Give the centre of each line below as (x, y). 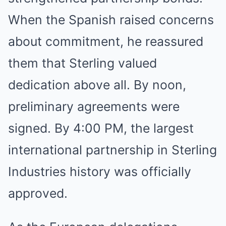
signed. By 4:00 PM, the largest (101, 128)
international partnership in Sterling (112, 150)
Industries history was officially (100, 172)
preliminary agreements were (94, 107)
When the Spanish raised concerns (111, 20)
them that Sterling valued (82, 63)
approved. (38, 193)
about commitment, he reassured (106, 42)
